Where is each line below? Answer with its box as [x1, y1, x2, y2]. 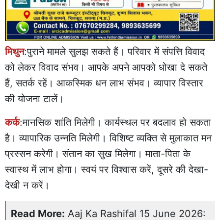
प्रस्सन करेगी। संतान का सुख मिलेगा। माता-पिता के [5, 147, 191, 160]
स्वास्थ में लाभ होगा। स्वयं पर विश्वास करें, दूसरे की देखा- [5, 163, 208, 175]
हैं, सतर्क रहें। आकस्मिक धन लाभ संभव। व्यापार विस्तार [5, 77, 203, 89]
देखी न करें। [5, 179, 50, 191]
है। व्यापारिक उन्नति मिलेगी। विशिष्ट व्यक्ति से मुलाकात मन [5, 132, 212, 144]
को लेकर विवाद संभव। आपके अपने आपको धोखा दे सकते [5, 61, 207, 73]
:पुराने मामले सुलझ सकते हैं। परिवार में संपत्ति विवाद [24, 45, 205, 57]
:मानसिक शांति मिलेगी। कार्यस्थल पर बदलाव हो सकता [20, 116, 211, 128]
